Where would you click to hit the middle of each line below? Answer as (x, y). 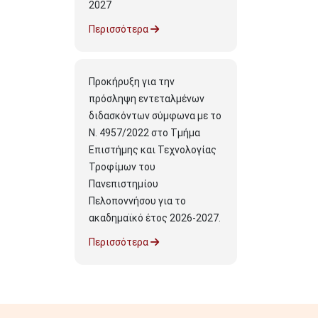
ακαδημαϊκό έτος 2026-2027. (155, 218)
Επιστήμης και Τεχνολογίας (153, 150)
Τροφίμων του (122, 167)
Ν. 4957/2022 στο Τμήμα (144, 133)
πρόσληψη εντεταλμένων (147, 99)
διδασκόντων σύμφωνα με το (155, 116)
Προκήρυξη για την (132, 82)
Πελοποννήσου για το (137, 201)
